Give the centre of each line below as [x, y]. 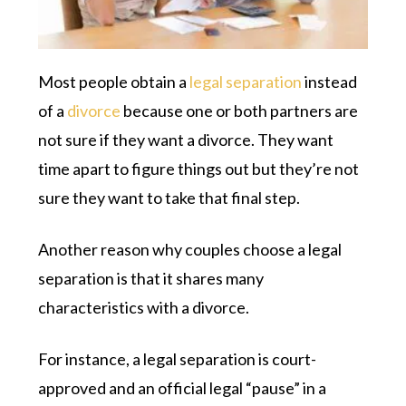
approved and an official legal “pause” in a [183, 387]
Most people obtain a [114, 81]
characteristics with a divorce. [144, 307]
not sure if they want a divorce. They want [186, 139]
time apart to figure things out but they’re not [199, 168]
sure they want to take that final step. [169, 197]
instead [330, 81]
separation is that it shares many [151, 278]
